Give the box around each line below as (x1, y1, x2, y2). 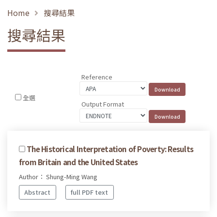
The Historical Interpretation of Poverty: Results (27, 143, 194, 154)
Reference (81, 72, 113, 82)
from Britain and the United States (19, 156, 138, 167)
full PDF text (71, 187, 108, 197)
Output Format (81, 99, 124, 108)
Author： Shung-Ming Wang (19, 171, 97, 181)
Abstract (24, 187, 51, 197)
